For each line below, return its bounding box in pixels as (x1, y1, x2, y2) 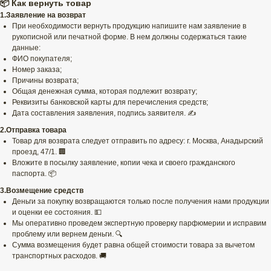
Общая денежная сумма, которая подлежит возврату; (12, 87, 197, 96)
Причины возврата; (12, 76, 79, 85)
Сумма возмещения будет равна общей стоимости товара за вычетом (12, 241, 255, 250)
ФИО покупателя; (12, 54, 72, 64)
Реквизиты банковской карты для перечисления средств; (12, 98, 208, 107)
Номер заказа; (12, 65, 62, 74)
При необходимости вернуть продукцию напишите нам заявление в (12, 22, 246, 31)
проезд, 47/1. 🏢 (12, 148, 66, 157)
